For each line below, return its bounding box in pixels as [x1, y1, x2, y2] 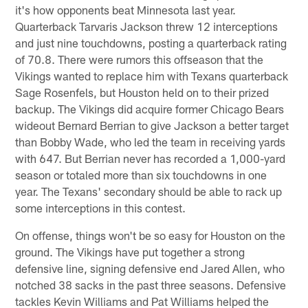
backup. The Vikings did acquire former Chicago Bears [15, 101, 285, 115]
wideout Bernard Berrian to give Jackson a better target [15, 118, 289, 132]
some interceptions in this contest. [15, 200, 186, 214]
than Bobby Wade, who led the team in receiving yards [15, 134, 286, 148]
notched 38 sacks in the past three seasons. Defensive [15, 277, 287, 291]
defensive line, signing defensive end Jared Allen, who [15, 261, 285, 275]
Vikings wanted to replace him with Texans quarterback [15, 68, 289, 82]
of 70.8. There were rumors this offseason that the [15, 52, 264, 66]
